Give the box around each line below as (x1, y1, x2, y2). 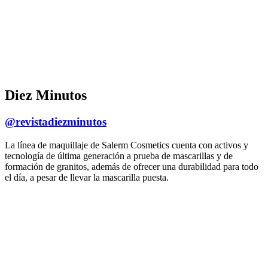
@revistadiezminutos (5, 115, 106, 128)
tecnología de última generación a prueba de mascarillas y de (5, 150, 233, 161)
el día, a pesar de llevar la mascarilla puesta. (5, 172, 169, 182)
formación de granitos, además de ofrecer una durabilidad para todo (5, 161, 258, 172)
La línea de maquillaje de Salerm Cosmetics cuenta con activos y (5, 139, 248, 150)
